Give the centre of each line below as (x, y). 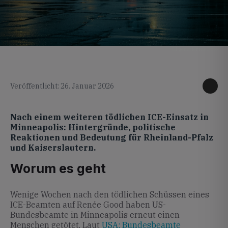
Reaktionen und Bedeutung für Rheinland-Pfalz (112, 137)
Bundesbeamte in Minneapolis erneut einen (95, 215)
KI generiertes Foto (195, 49)
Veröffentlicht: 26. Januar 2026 (62, 86)
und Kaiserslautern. (53, 148)
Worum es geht (58, 168)
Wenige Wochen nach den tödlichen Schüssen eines (110, 194)
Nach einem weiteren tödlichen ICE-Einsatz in (109, 117)
